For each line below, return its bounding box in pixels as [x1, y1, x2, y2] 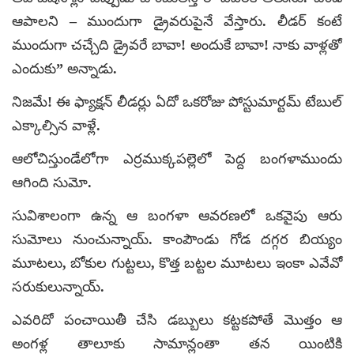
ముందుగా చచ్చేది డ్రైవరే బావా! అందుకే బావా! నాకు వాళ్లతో [12, 36, 342, 53]
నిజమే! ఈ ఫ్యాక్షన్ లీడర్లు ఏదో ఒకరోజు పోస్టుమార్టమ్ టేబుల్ [12, 93, 342, 110]
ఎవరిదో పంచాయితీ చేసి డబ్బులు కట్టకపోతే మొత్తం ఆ [12, 311, 342, 328]
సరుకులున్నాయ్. [12, 278, 104, 295]
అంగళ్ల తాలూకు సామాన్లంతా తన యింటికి [12, 335, 342, 352]
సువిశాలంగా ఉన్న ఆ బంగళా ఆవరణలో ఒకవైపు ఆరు [12, 207, 342, 224]
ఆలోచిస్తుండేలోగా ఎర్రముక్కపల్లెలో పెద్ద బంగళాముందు [12, 150, 342, 167]
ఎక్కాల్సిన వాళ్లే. [12, 117, 100, 134]
